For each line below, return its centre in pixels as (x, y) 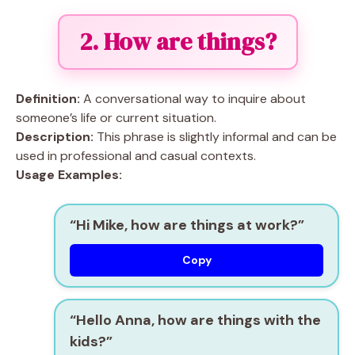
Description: (55, 137)
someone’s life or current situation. (116, 118)
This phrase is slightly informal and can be (215, 137)
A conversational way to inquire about (193, 99)
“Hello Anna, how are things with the (195, 320)
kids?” (91, 342)
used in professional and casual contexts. (136, 156)
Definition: (48, 99)
